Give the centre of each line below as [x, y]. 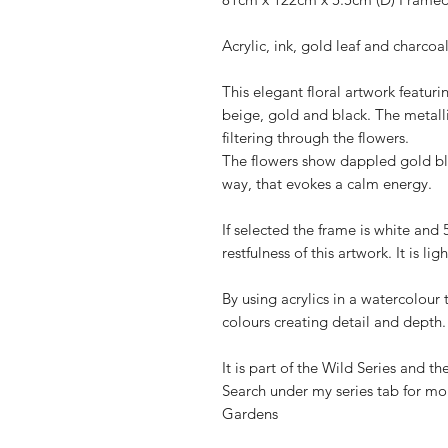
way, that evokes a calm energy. [327, 183]
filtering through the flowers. [315, 137]
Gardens [250, 413]
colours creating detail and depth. [334, 321]
